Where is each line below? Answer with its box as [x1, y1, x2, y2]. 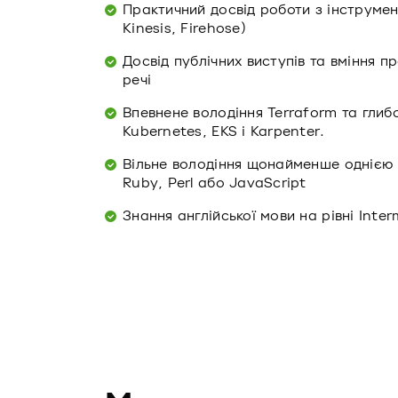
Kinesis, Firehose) [123, 20, 246, 36]
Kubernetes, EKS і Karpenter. [123, 123, 325, 139]
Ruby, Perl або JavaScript [123, 175, 306, 191]
